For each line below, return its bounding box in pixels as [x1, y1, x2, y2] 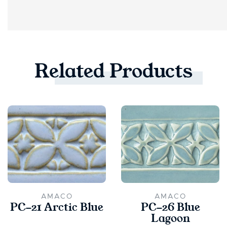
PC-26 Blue [140, 200, 200, 215]
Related [34, 58, 109, 85]
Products [109, 58, 193, 85]
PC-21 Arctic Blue [10, 200, 103, 215]
